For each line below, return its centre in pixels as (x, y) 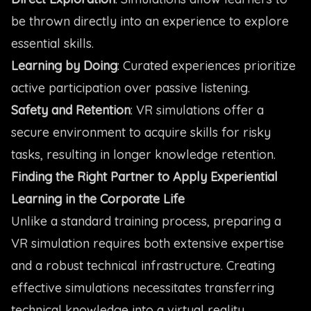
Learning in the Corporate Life (98, 199)
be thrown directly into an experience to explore (150, 21)
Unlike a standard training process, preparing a (146, 221)
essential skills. (52, 43)
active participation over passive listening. (131, 88)
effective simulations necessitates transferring (143, 288)
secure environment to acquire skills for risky (141, 132)
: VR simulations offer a (197, 110)
